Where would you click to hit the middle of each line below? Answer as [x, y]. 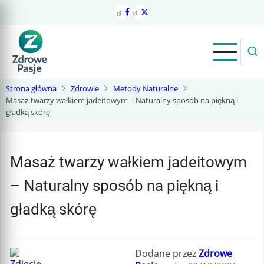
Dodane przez [166, 253]
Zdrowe [215, 253]
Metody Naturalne [146, 88]
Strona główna [31, 88]
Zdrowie [85, 88]
